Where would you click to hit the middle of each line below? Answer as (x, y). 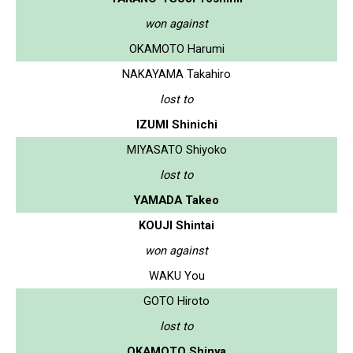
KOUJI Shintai (176, 225)
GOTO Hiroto (176, 301)
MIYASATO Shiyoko (176, 149)
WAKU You (176, 275)
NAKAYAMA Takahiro (176, 74)
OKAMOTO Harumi (176, 48)
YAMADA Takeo (176, 200)
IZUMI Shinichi (176, 124)
